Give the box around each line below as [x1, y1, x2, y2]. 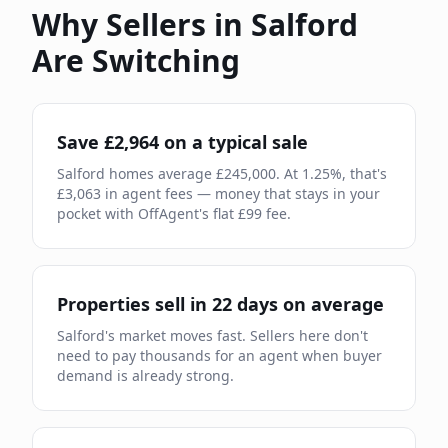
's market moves [105, 326, 213, 345]
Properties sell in [57, 292, 212, 316]
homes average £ [105, 164, 224, 183]
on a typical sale [159, 130, 308, 154]
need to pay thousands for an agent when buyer [57, 346, 382, 365]
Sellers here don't [250, 326, 368, 345]
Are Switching [32, 40, 240, 81]
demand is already [57, 366, 182, 385]
